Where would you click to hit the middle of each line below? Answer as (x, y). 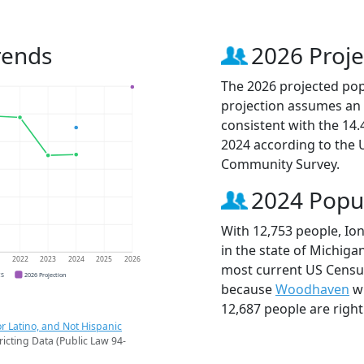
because (248, 289)
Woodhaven (312, 289)
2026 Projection (45, 274)
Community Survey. (280, 164)
